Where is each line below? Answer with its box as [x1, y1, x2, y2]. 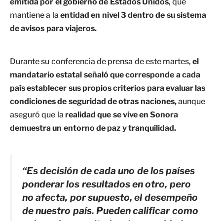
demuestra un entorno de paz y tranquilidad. [10, 123, 176, 133]
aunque [176, 97, 205, 106]
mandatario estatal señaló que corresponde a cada [10, 70, 200, 79]
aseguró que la [10, 110, 65, 119]
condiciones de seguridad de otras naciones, [10, 97, 177, 106]
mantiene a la [10, 10, 60, 20]
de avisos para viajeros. [10, 24, 97, 33]
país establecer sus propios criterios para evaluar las [10, 83, 206, 93]
